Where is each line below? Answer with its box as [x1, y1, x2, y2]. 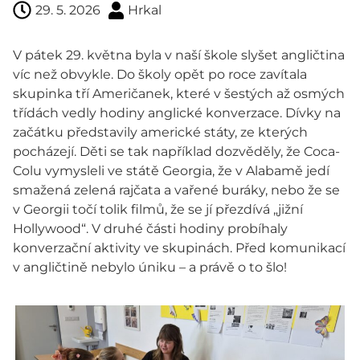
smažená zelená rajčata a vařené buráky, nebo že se [13, 182, 340, 198]
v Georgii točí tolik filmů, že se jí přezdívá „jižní [13, 201, 303, 217]
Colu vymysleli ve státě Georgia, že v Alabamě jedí [13, 162, 329, 178]
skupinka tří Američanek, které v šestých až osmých [13, 85, 345, 101]
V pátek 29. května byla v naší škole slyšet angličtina [13, 47, 345, 63]
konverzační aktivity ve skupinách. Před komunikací [13, 239, 346, 256]
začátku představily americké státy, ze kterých [13, 124, 308, 140]
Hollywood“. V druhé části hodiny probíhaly [13, 220, 288, 236]
